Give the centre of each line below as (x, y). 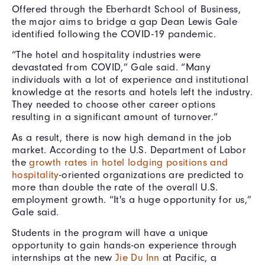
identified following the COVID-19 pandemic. (114, 34)
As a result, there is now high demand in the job (122, 137)
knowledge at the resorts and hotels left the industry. (132, 92)
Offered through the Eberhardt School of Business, (127, 9)
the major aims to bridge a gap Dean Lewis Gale (125, 21)
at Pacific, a (188, 257)
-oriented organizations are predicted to (151, 174)
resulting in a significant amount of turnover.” (115, 117)
